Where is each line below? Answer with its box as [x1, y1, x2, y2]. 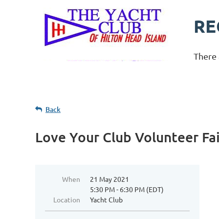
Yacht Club [90, 195, 123, 204]
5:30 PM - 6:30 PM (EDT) [90, 185, 164, 194]
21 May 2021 [90, 175, 129, 183]
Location [53, 195, 80, 204]
